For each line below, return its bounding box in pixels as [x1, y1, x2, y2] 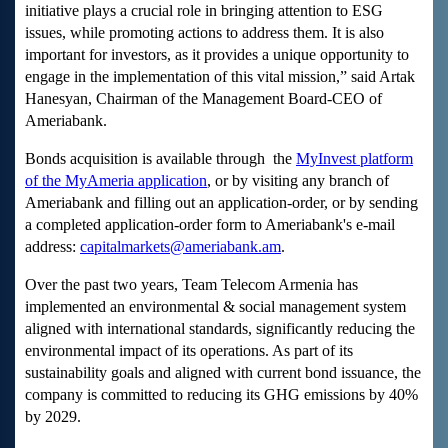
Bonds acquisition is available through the [25, 150, 296, 168]
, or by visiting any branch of [207, 172, 389, 190]
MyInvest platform [296, 150, 413, 168]
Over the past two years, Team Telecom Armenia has [25, 276, 358, 294]
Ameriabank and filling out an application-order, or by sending [25, 194, 418, 212]
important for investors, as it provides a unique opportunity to [25, 46, 409, 64]
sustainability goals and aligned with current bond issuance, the [25, 364, 421, 382]
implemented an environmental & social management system [25, 298, 406, 316]
